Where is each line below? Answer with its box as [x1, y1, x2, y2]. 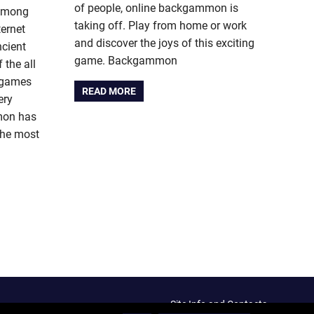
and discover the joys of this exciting [74, 36, 254, 50]
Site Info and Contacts [170, 298, 267, 310]
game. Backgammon [74, 53, 177, 67]
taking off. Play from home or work [74, 18, 247, 32]
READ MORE [82, 85, 137, 97]
